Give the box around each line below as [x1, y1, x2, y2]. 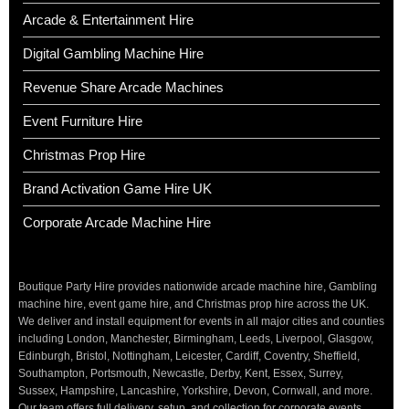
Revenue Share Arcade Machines [23, 79, 224, 96]
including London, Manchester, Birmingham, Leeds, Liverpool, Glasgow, [18, 331, 373, 345]
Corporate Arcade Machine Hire [23, 215, 211, 231]
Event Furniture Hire [23, 113, 142, 130]
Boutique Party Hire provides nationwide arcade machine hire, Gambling [18, 279, 377, 293]
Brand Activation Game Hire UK [23, 181, 212, 197]
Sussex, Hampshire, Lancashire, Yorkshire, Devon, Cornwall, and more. [18, 383, 372, 397]
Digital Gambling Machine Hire [23, 46, 204, 62]
